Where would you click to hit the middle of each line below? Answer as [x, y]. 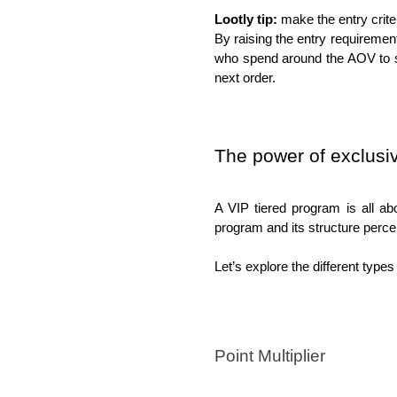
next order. [247, 78]
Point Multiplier [270, 355]
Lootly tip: [246, 19]
